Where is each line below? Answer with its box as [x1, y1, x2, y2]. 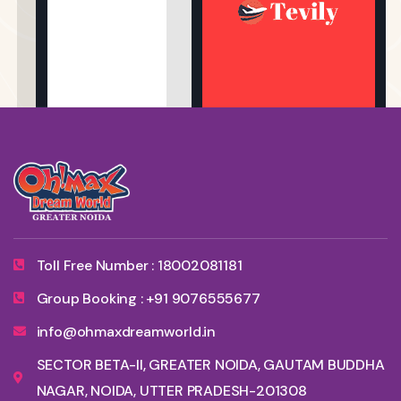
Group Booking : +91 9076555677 [36, 288, 260, 308]
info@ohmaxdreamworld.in [36, 321, 216, 341]
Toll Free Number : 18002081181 [36, 255, 243, 275]
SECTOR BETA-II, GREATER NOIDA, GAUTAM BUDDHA [36, 354, 385, 374]
